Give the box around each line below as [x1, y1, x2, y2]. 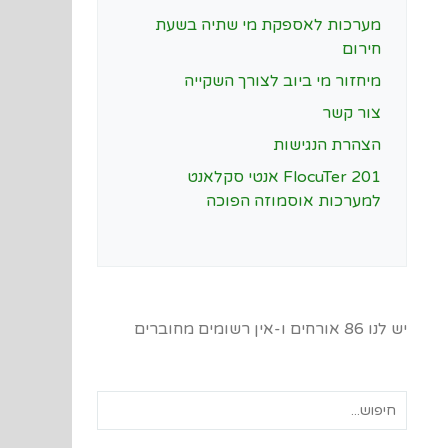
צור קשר [322, 103, 381, 124]
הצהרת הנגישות [273, 135, 381, 156]
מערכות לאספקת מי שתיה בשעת [155, 15, 381, 36]
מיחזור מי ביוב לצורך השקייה [184, 71, 381, 92]
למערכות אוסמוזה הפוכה [206, 191, 381, 212]
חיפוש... [357, 393, 407, 414]
